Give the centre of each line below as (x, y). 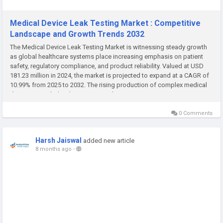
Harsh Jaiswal (58, 140)
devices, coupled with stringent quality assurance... (83, 94)
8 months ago (54, 149)
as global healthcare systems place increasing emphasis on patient (107, 56)
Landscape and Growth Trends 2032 (77, 34)
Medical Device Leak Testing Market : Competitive (105, 23)
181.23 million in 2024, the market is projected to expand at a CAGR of (110, 75)
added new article (109, 140)
